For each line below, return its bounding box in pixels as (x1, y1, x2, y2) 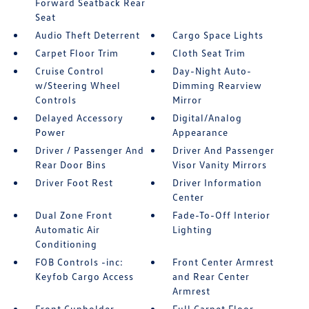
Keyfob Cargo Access (34, 270, 134, 283)
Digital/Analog (172, 112, 243, 124)
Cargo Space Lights (172, 29, 264, 41)
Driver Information (172, 177, 263, 189)
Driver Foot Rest (34, 177, 113, 189)
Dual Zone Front (34, 209, 112, 221)
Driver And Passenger (172, 144, 275, 157)
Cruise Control (34, 65, 104, 77)
